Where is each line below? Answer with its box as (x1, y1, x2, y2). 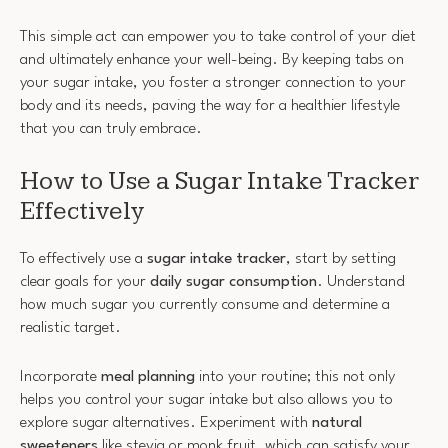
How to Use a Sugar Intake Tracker (20, 165, 419, 197)
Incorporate (20, 368, 101, 385)
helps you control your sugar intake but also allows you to (20, 391, 393, 408)
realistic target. (20, 320, 121, 336)
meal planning (101, 368, 195, 385)
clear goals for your (20, 274, 150, 290)
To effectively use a (20, 251, 147, 267)
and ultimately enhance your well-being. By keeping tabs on (20, 52, 404, 69)
